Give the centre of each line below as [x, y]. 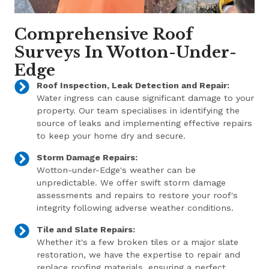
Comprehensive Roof [104, 34]
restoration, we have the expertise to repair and [138, 254]
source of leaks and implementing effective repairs [144, 123]
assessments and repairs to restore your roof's [137, 195]
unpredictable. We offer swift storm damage [131, 182]
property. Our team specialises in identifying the [138, 110]
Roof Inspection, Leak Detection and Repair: [133, 85]
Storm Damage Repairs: [87, 157]
